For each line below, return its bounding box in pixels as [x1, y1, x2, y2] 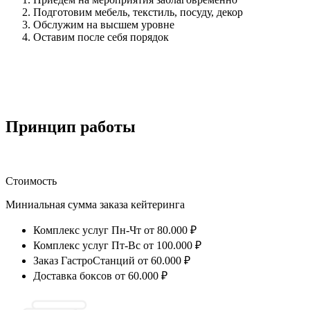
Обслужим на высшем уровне [33, 18, 174, 30]
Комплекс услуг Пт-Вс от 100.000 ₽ [33, 239, 201, 252]
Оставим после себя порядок [33, 30, 169, 43]
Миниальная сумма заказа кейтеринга [6, 199, 185, 211]
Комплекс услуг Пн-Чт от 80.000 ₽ [33, 224, 197, 237]
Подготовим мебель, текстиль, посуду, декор [33, 6, 243, 18]
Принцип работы [6, 118, 136, 136]
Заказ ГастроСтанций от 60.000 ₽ [33, 255, 190, 267]
